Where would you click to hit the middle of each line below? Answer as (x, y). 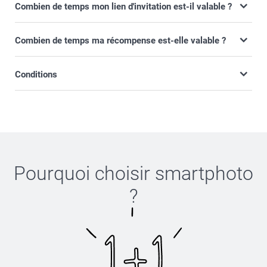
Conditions (36, 74)
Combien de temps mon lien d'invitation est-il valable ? (123, 7)
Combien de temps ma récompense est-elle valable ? (120, 41)
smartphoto (204, 173)
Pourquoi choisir (84, 173)
